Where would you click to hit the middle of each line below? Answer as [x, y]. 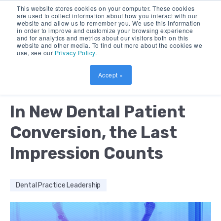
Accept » [110, 75]
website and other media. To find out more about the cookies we [110, 45]
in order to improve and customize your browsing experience [105, 30]
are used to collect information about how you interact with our [107, 16]
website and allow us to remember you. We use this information [109, 23]
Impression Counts [87, 153]
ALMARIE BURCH [47, 84]
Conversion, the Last [93, 133]
